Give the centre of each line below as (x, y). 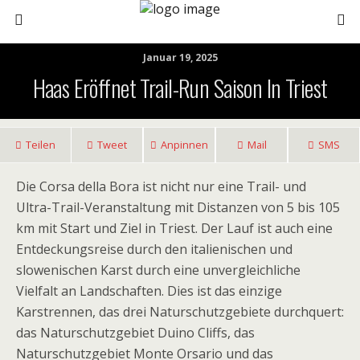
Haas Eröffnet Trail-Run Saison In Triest (180, 88)
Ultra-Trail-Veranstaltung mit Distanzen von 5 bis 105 (178, 207)
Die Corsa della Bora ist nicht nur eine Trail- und (161, 186)
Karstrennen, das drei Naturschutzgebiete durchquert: (180, 312)
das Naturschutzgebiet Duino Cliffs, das (135, 333)
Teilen (41, 145)
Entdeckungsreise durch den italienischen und (154, 249)
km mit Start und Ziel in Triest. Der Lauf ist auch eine (174, 228)
